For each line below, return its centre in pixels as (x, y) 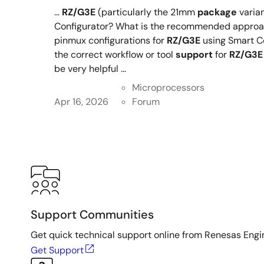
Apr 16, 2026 (81, 102)
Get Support (57, 250)
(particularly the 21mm (146, 12)
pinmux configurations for (110, 40)
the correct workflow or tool (115, 55)
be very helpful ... (90, 69)
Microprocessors (168, 88)
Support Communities (92, 214)
